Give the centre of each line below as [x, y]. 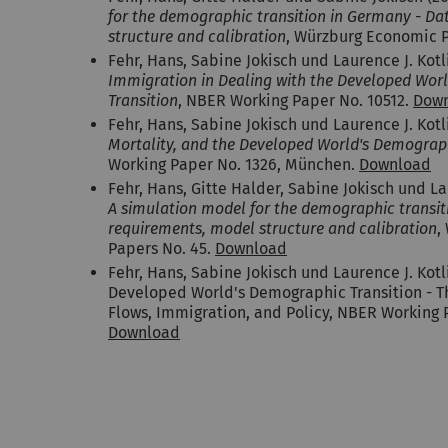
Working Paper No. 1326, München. [233, 164]
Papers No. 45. [161, 248]
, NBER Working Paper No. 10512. [295, 100]
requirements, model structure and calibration [272, 228]
